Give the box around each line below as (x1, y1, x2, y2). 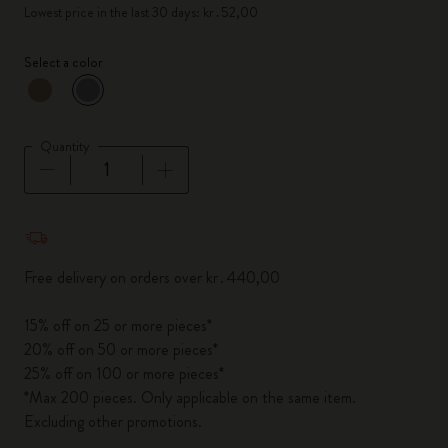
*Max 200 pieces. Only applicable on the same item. (24, 386, 356, 409)
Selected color (50, 90, 163, 120)
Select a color (24, 52, 103, 72)
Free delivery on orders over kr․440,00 (24, 266, 280, 289)
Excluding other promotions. (24, 410, 202, 433)
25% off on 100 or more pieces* (24, 362, 224, 385)
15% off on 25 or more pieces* (24, 314, 212, 337)
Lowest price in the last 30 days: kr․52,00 (24, 2, 258, 22)
